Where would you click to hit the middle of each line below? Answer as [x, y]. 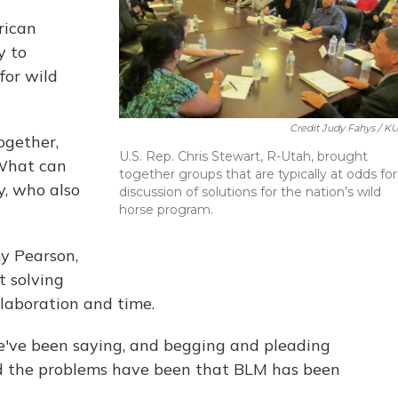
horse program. [166, 210]
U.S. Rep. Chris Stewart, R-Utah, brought [243, 157]
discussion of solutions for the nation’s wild [250, 192]
